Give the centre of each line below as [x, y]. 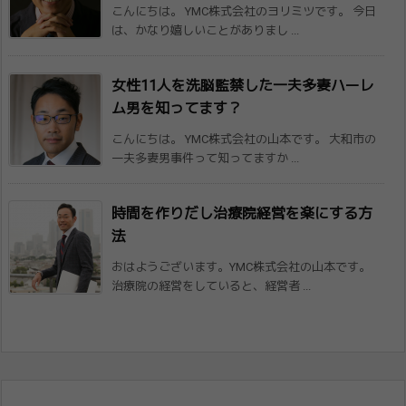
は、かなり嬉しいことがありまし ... [205, 31]
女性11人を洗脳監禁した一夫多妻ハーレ [243, 86]
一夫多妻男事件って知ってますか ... [205, 159]
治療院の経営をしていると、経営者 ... [211, 286]
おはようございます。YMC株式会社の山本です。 [241, 267]
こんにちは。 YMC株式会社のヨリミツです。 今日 [244, 12]
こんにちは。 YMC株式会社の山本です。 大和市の [244, 140]
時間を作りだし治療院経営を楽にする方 [242, 214]
